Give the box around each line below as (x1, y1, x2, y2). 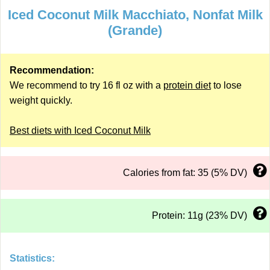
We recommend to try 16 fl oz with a (10, 80, 163, 90)
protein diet (163, 80, 211, 90)
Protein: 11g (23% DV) (152, 210, 247, 221)
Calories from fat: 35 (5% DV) (123, 168, 247, 178)
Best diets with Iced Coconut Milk (10, 125, 151, 136)
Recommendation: (10, 65, 94, 75)
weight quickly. (10, 95, 72, 105)
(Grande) (108, 23, 162, 38)
